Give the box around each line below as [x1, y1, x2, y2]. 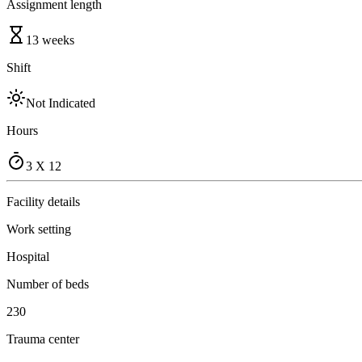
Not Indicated [26, 95, 95, 110]
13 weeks [26, 32, 74, 47]
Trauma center [6, 331, 79, 346]
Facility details [6, 194, 80, 208]
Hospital [6, 249, 49, 263]
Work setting [6, 221, 71, 236]
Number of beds [6, 276, 89, 291]
